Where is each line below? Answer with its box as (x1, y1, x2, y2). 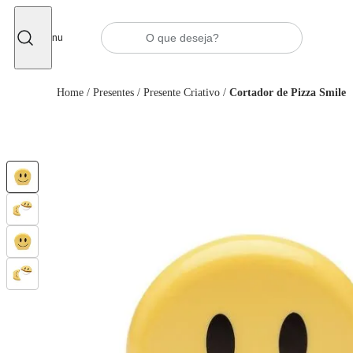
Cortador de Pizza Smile (229, 87, 346, 98)
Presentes (93, 87, 134, 98)
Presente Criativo (143, 87, 220, 98)
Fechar (38, 11, 70, 27)
